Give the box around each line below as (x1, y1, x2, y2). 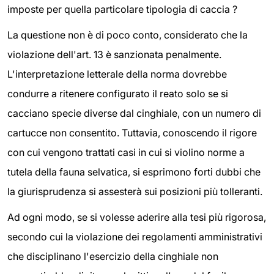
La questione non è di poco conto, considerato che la (7, 29, 248, 42)
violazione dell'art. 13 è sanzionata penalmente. (7, 48, 221, 61)
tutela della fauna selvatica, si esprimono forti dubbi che (7, 166, 261, 179)
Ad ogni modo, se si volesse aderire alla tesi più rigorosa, (7, 210, 266, 223)
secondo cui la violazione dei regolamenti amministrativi (7, 230, 262, 243)
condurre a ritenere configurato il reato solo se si (7, 87, 228, 100)
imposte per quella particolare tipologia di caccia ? (7, 3, 237, 16)
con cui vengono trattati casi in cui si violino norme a (7, 146, 245, 159)
